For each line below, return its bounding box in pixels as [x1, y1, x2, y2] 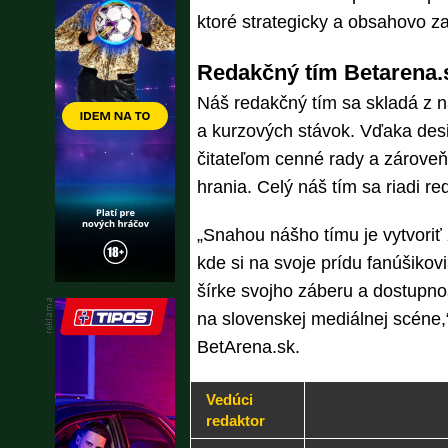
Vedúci [206, 391, 253, 408]
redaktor [206, 412, 265, 429]
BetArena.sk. [197, 337, 300, 357]
